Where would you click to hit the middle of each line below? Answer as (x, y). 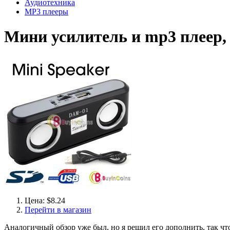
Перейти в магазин (58, 209)
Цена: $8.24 (45, 200)
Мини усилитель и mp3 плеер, (115, 37)
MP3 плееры (46, 12)
